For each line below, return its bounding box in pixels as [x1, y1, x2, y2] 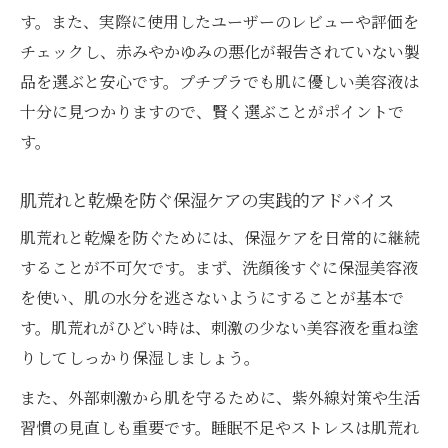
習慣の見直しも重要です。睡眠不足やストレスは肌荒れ [20, 416, 419, 440]
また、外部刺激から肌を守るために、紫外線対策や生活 [20, 386, 420, 410]
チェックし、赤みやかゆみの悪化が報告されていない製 [20, 40, 420, 64]
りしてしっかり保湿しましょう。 [20, 346, 260, 370]
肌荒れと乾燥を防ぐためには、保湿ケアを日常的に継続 [20, 226, 420, 250]
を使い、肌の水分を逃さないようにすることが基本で [20, 286, 404, 310]
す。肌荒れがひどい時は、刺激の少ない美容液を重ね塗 [20, 316, 419, 340]
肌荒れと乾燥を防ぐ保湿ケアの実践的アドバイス [20, 188, 394, 212]
